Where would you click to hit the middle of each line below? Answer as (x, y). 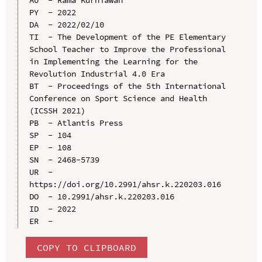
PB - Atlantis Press (76, 123)
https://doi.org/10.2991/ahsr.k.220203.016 (125, 184)
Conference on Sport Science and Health (118, 98)
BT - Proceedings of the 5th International (127, 86)
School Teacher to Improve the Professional (127, 49)
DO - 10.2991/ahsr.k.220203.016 (101, 196)
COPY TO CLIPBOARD (86, 247)
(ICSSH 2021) (57, 110)
